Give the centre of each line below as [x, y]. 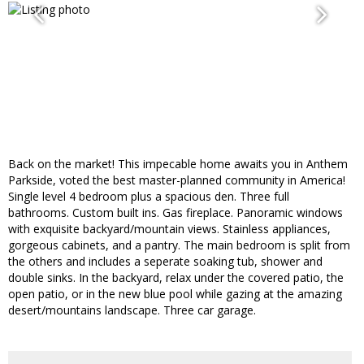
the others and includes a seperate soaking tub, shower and [165, 262]
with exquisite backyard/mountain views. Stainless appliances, [169, 229]
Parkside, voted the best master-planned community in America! [177, 180]
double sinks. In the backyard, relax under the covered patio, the [176, 278]
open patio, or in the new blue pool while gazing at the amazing [175, 294]
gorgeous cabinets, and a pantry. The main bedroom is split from [179, 245]
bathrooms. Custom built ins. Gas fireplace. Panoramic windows [175, 213]
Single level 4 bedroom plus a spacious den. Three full [149, 197]
